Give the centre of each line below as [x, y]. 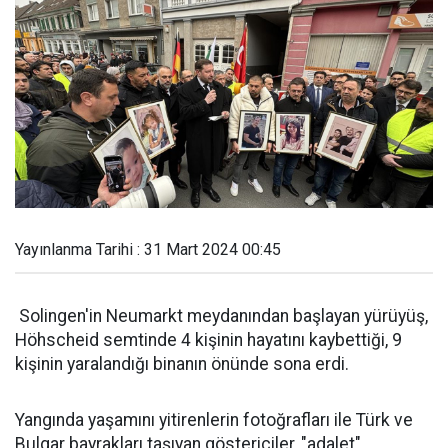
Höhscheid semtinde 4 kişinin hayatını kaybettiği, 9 [208, 340]
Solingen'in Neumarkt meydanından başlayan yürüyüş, [221, 316]
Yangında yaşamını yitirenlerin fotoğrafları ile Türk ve [214, 420]
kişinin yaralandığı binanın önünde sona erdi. [182, 364]
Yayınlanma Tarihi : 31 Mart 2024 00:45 [148, 249]
